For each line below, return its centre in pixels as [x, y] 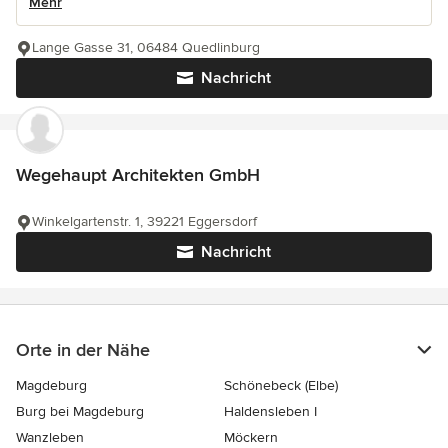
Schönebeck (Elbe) [281, 385]
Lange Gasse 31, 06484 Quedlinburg [146, 47]
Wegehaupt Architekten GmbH [138, 175]
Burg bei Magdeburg [80, 411]
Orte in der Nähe [83, 350]
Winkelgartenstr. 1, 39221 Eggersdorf [144, 221]
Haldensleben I [270, 411]
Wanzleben [50, 437]
